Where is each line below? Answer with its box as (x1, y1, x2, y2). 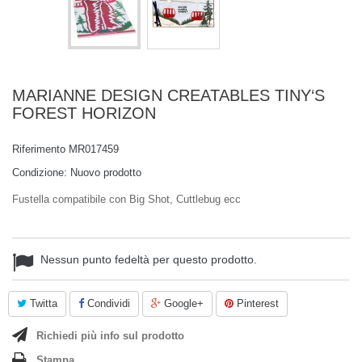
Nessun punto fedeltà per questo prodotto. (40, 253, 257, 266)
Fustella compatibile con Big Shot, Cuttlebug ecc (12, 193, 241, 205)
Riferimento (12, 143, 65, 155)
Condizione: (12, 166, 67, 179)
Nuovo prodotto (70, 166, 141, 179)
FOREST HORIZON (12, 104, 156, 122)
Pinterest (234, 297, 279, 309)
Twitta (27, 297, 57, 309)
